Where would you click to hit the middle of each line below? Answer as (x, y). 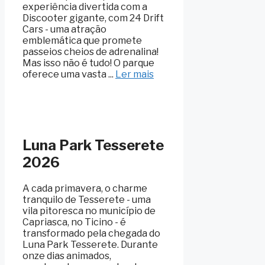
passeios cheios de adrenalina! (91, 52)
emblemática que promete (82, 41)
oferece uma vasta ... (69, 75)
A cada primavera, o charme (85, 189)
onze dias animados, (67, 256)
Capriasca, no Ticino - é (74, 222)
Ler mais (135, 75)
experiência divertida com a (85, 7)
